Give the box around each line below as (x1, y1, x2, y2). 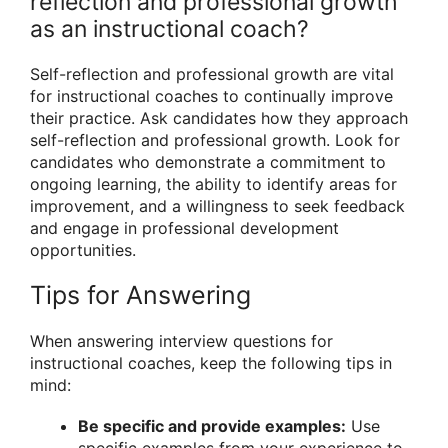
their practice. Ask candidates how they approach (30, 107, 408, 128)
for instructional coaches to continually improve (30, 85, 393, 106)
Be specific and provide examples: (78, 416, 346, 437)
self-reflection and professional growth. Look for (30, 129, 400, 150)
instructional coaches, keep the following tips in (30, 353, 392, 373)
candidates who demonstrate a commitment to (30, 151, 386, 172)
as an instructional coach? (30, 14, 309, 43)
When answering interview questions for (30, 331, 333, 351)
